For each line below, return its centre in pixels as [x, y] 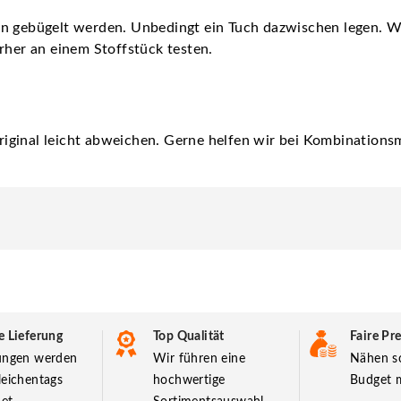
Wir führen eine [200, 358]
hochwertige [189, 380]
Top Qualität [189, 336]
